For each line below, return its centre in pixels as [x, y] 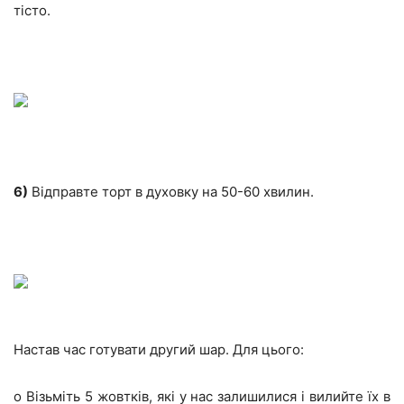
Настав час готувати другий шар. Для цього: [159, 350]
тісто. [32, 11]
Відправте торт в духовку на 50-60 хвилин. [171, 192]
